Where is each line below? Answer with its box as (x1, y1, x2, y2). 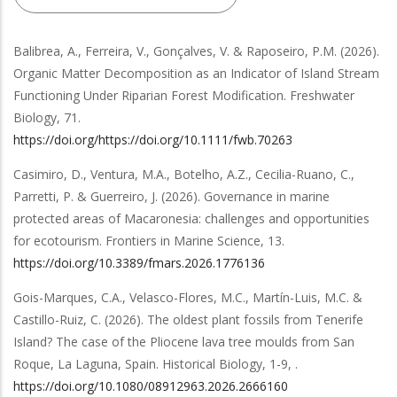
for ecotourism (13, 232, 99, 249)
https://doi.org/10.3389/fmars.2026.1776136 (13, 254, 265, 271)
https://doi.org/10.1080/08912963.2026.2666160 (13, 378, 288, 394)
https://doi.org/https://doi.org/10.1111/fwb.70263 (13, 131, 292, 148)
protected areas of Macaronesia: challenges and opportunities (13, 210, 370, 227)
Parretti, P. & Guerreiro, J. (13, 188, 158, 205)
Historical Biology (162, 355, 262, 372)
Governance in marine (204, 188, 330, 205)
